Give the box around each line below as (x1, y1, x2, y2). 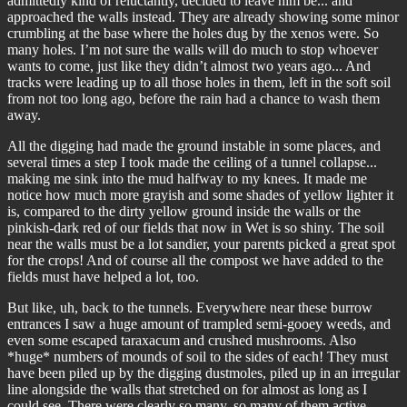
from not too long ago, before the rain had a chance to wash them (7, 91, 380, 106)
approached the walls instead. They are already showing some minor (7, 9, 399, 25)
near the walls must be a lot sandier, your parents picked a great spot (7, 236, 395, 252)
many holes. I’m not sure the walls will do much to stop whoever (7, 42, 378, 57)
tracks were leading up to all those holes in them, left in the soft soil (7, 74, 391, 90)
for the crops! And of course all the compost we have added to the (7, 253, 383, 268)
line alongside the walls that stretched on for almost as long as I (7, 382, 367, 397)
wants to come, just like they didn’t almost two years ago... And (7, 58, 371, 74)
